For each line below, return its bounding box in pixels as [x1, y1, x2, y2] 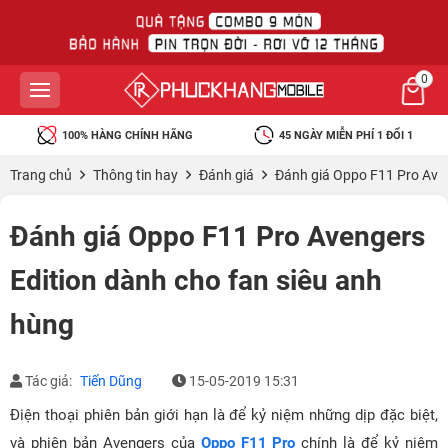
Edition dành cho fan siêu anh [10, 264, 382, 297]
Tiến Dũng [80, 373, 142, 389]
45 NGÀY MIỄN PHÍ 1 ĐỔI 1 [279, 128, 413, 142]
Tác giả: [25, 373, 72, 389]
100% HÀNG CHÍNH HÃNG [61, 128, 193, 142]
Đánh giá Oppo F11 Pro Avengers [10, 220, 425, 253]
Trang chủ [10, 167, 72, 183]
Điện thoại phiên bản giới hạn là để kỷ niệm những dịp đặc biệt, [10, 406, 438, 424]
